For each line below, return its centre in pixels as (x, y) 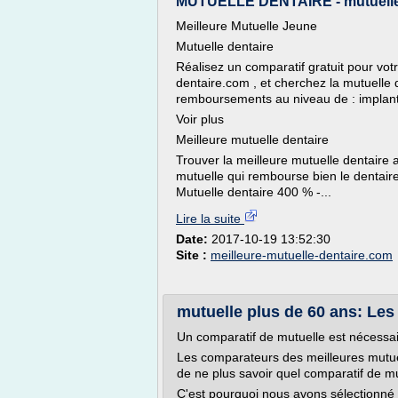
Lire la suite (210, 219)
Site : (193, 255)
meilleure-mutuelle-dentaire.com (302, 255)
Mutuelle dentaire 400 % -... (254, 192)
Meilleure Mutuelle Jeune (247, 26)
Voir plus (200, 119)
